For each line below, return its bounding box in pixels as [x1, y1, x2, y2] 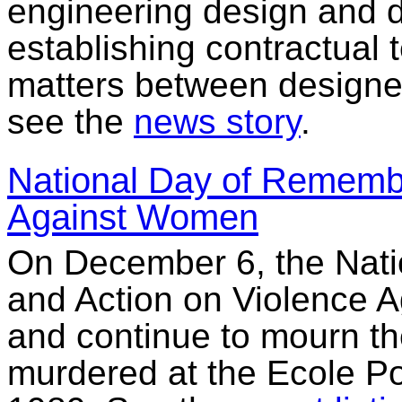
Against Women [7, 196, 258, 238]
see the [7, 102, 134, 142]
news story [134, 102, 301, 142]
